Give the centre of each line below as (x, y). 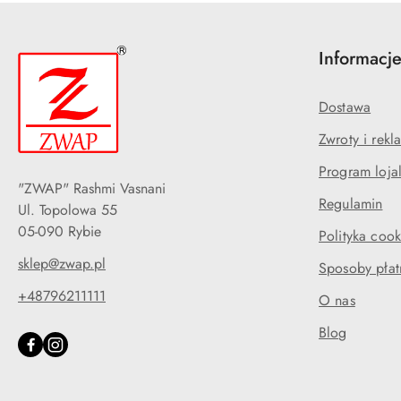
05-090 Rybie (60, 231)
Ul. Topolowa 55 (68, 209)
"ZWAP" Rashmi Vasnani (92, 188)
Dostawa (345, 107)
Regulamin (351, 203)
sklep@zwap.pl (62, 263)
